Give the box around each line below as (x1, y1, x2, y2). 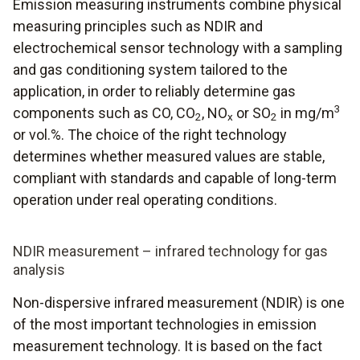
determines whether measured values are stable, (13, 147, 325, 165)
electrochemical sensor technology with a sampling (13, 39, 342, 56)
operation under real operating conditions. (13, 190, 277, 208)
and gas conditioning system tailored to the (13, 60, 288, 78)
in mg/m (277, 104, 334, 121)
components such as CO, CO (13, 104, 195, 121)
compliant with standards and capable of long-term (13, 169, 337, 186)
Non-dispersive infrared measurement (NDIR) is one (13, 293, 345, 311)
